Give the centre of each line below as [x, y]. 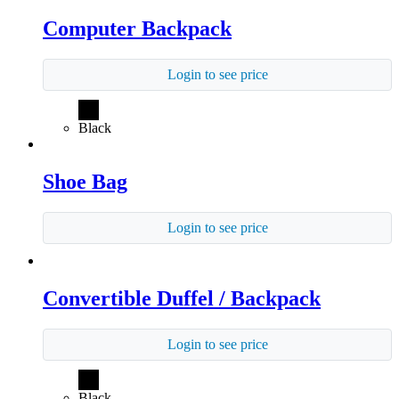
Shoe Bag [85, 181]
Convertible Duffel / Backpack [182, 298]
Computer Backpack [137, 29]
